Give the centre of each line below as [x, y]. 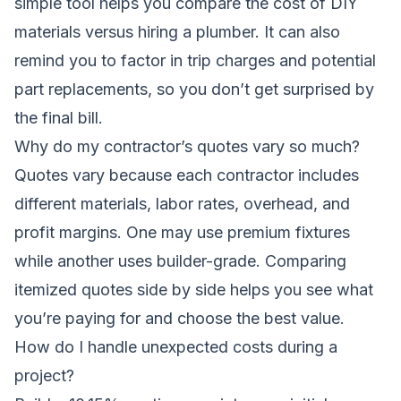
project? [44, 375]
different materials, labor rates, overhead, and [182, 203]
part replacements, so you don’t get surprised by [194, 89]
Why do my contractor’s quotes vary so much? [187, 146]
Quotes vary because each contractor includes [187, 175]
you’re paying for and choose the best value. [179, 318]
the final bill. [59, 117]
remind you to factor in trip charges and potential [195, 60]
